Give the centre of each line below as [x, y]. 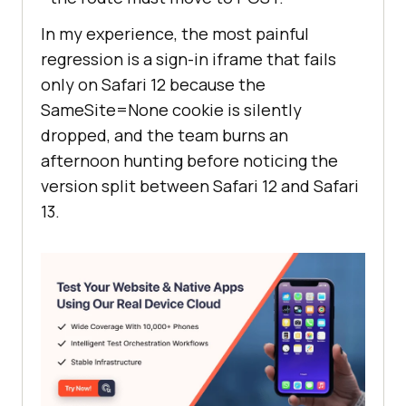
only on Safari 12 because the [153, 85]
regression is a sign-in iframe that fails [188, 59]
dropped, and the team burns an [164, 135]
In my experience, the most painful [175, 34]
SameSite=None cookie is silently [171, 110]
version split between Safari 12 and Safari [200, 186]
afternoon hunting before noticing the [189, 161]
